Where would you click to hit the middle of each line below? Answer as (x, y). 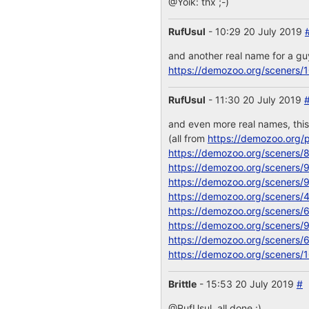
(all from (188, 138)
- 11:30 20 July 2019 (255, 100)
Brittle (182, 284)
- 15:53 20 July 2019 (246, 284)
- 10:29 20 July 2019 (255, 31)
